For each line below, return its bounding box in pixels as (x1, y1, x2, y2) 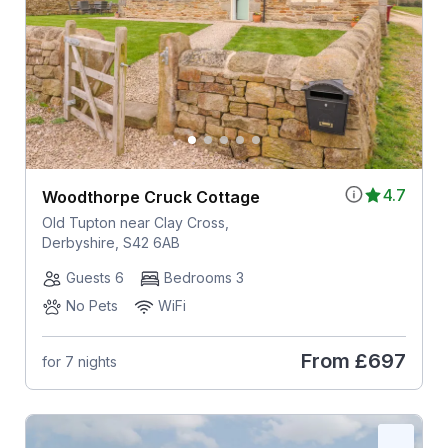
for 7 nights (41, 352, 117, 370)
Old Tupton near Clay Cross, (41, 214, 229, 232)
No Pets (65, 297, 118, 315)
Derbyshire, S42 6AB (41, 234, 180, 252)
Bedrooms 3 (163, 269, 244, 287)
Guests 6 (65, 269, 124, 287)
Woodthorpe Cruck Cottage (41, 187, 260, 208)
